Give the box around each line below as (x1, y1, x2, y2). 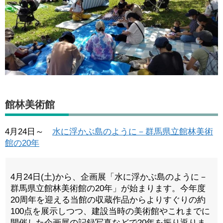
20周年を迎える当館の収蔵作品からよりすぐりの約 (10, 195, 206, 205)
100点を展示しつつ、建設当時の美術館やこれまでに (10, 207, 210, 217)
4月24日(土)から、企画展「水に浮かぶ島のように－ (10, 172, 208, 182)
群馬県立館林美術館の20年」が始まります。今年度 (10, 184, 206, 194)
